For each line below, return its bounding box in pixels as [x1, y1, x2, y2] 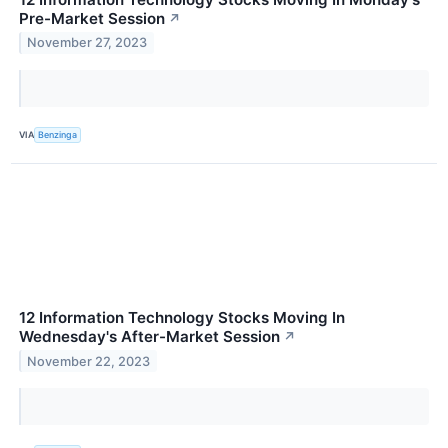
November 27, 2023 [27, 35, 148, 51]
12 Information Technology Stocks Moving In [19, 307, 345, 327]
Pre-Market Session [19, 8, 165, 28]
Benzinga [38, 129, 78, 141]
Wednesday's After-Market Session [19, 326, 280, 346]
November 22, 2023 [27, 353, 151, 369]
